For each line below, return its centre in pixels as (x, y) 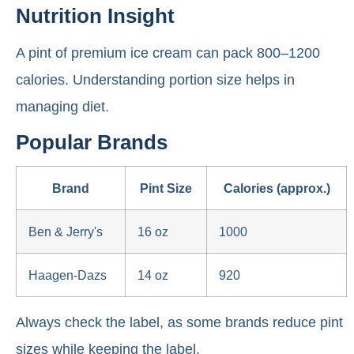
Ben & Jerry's (66, 231)
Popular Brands (92, 142)
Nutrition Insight (95, 15)
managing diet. (62, 106)
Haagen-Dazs (68, 275)
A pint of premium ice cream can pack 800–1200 (168, 53)
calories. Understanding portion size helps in (155, 79)
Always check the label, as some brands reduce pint (179, 322)
